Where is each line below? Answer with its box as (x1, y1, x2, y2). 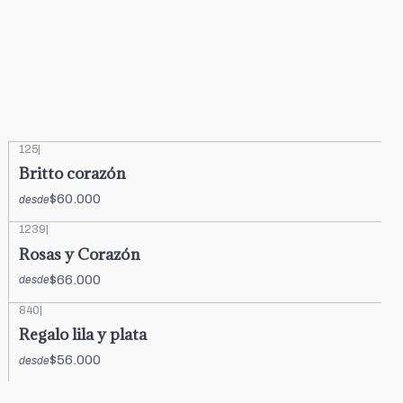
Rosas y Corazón (18, 243, 140, 264)
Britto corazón (18, 163, 126, 184)
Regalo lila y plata (18, 323, 147, 345)
